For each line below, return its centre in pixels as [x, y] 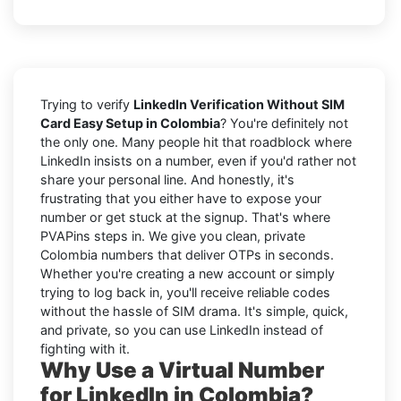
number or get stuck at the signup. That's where [185, 217]
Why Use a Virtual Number [182, 370]
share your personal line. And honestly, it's [167, 179]
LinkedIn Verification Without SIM [239, 104]
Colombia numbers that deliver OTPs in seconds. [187, 254]
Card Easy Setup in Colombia [130, 123]
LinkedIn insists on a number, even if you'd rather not [198, 160]
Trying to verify [87, 104]
